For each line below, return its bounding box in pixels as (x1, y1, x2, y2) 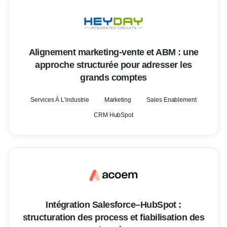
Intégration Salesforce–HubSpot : (46, 200, 181, 210)
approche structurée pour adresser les (35, 60, 192, 70)
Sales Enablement (146, 96, 197, 103)
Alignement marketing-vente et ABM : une (28, 47, 199, 57)
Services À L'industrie (30, 96, 89, 103)
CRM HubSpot (93, 111, 134, 119)
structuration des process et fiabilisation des (22, 212, 205, 222)
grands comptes (80, 72, 147, 83)
